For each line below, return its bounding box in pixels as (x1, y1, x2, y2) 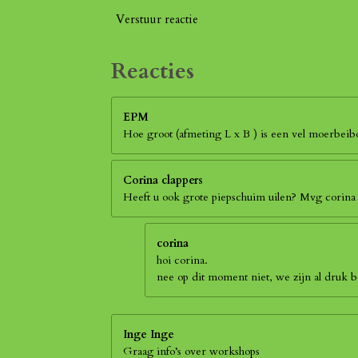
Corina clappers (123, 173, 203, 189)
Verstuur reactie (116, 11, 198, 28)
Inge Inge (123, 327, 174, 343)
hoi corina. (157, 253, 208, 268)
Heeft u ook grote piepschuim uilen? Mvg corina (123, 189, 356, 205)
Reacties (111, 56, 194, 87)
